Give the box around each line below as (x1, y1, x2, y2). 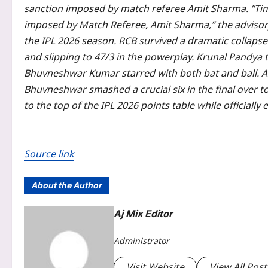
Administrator (114, 234, 169, 246)
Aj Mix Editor (114, 208, 173, 220)
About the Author (31, 180, 102, 191)
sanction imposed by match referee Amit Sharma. (24, 2, 248, 16)
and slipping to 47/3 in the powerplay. (24, 50, 194, 64)
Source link (24, 147, 74, 161)
